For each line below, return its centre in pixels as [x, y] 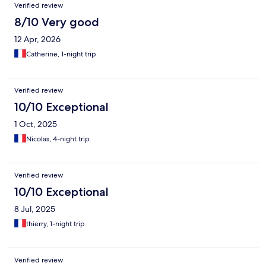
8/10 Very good [57, 22]
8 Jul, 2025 [35, 209]
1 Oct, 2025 [36, 124]
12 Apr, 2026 [37, 39]
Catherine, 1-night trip [61, 54]
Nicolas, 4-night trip [58, 139]
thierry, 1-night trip [56, 224]
